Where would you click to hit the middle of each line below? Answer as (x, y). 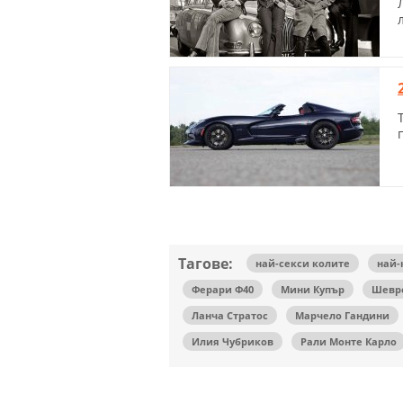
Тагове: (206, 264)
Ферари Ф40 (223, 290)
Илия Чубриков (233, 342)
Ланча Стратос (230, 316)
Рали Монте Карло (349, 342)
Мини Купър (313, 290)
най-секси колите (303, 264)
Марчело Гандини (342, 316)
